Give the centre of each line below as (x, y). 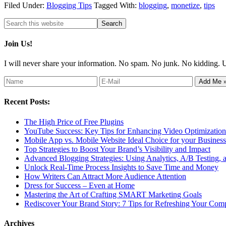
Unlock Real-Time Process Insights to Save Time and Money (121, 167)
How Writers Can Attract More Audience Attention (105, 176)
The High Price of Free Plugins (74, 122)
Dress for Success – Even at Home (79, 185)
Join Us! (18, 43)
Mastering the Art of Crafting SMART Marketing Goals (113, 194)
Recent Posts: (27, 102)
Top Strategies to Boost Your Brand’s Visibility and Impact (117, 149)
